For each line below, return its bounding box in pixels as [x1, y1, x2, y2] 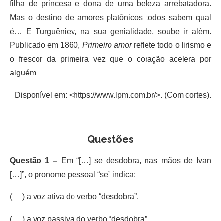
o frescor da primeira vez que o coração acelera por [10, 54, 211, 63]
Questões [87, 133, 134, 145]
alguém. [10, 68, 38, 77]
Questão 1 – [10, 156, 61, 165]
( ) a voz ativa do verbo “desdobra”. [10, 192, 139, 201]
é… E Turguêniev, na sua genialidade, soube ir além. [10, 27, 211, 36]
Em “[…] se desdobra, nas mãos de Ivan [61, 156, 212, 165]
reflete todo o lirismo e [131, 40, 212, 49]
